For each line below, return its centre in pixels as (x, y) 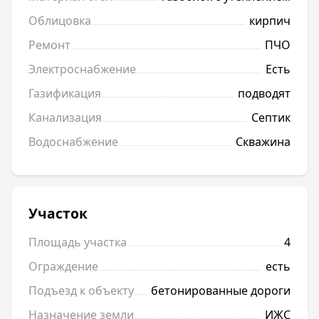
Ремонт (49, 45)
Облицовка (60, 21)
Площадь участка (78, 242)
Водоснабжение (73, 142)
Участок (58, 214)
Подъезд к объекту (81, 291)
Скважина (263, 142)
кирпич (270, 21)
